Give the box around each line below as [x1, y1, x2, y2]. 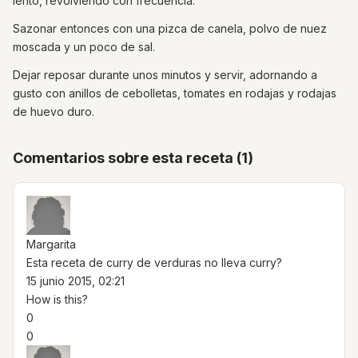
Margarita [26, 237, 76, 251]
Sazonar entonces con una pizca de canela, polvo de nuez [13, 21, 327, 35]
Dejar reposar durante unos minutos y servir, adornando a [13, 67, 317, 82]
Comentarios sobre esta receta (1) [13, 149, 253, 166]
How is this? [26, 292, 88, 306]
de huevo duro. [13, 104, 94, 118]
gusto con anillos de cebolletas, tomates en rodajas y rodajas [13, 86, 336, 100]
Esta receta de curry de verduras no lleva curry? [26, 255, 282, 269]
